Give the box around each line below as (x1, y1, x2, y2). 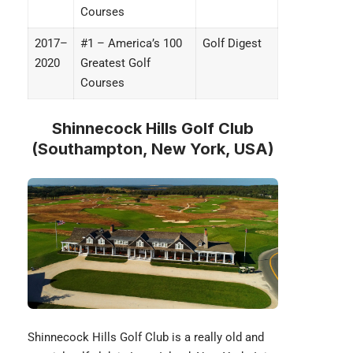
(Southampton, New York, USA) (32, 139, 274, 159)
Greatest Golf (80, 56, 150, 71)
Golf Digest (202, 36, 262, 51)
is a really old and (169, 329, 264, 344)
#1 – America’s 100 (80, 36, 182, 51)
